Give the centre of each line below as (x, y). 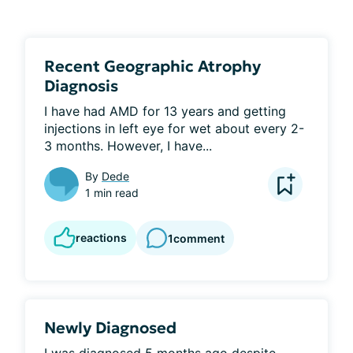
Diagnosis (81, 86)
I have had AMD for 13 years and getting (165, 111)
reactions (101, 238)
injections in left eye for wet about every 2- (174, 128)
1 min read (112, 193)
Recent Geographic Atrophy (152, 66)
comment (199, 238)
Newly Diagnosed (110, 328)
